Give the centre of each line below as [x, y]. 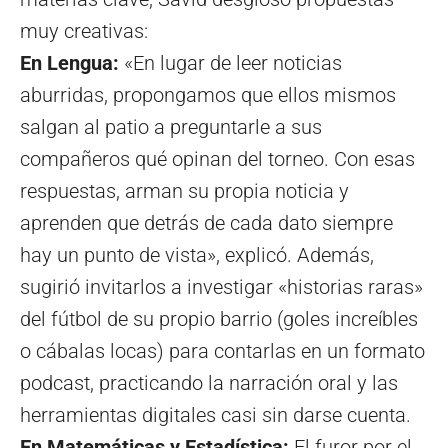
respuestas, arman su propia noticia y [184, 191]
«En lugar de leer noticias [230, 63]
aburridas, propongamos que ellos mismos [208, 95]
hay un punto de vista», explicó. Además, [197, 255]
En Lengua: [69, 63]
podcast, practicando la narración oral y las [209, 383]
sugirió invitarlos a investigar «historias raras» [221, 287]
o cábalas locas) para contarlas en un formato [222, 351]
